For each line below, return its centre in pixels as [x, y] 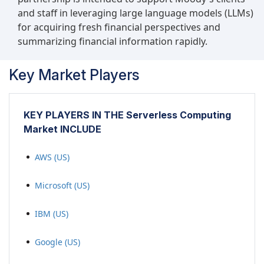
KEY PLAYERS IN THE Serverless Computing [127, 115]
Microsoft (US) [62, 185]
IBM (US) [52, 213]
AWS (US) [52, 157]
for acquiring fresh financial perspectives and [119, 27]
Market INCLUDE [62, 129]
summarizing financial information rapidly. [113, 42]
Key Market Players [74, 75]
